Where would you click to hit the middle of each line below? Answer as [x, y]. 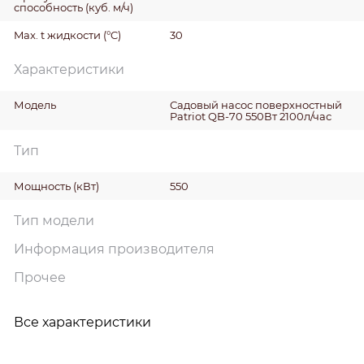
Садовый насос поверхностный [256, 104]
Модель [35, 104]
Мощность [43, 186]
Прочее [40, 277]
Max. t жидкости [58, 35]
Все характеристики [82, 322]
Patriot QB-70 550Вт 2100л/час [250, 116]
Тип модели [54, 220]
